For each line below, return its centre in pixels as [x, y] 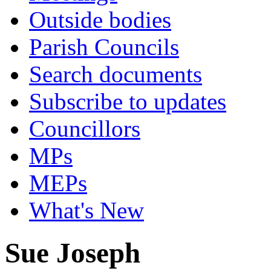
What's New [87, 210]
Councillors [85, 129]
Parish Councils [104, 47]
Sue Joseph [73, 253]
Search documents [116, 74]
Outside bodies [100, 20]
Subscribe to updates [128, 101]
